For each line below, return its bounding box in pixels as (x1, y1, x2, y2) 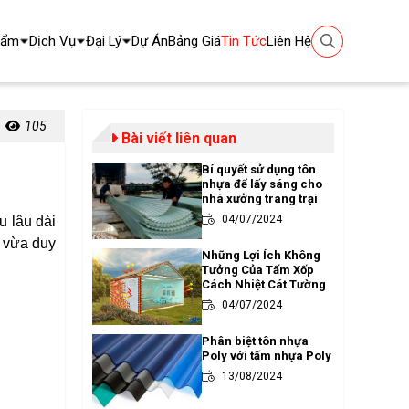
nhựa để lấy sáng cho (202, 177, 322, 191)
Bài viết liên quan (118, 130, 236, 147)
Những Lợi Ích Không (202, 248, 320, 262)
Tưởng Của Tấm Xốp (202, 263, 314, 277)
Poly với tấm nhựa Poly (202, 349, 331, 362)
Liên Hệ (267, 32, 311, 49)
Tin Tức (221, 32, 267, 49)
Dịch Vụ (29, 32, 76, 49)
